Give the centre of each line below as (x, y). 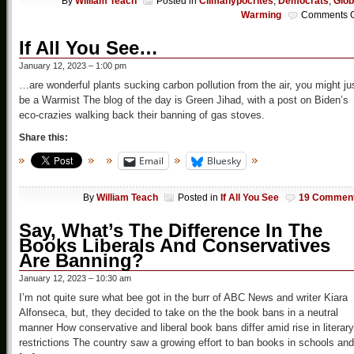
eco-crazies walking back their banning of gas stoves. (142, 115)
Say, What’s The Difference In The (171, 230)
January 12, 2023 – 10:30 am (75, 278)
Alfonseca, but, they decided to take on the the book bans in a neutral (179, 312)
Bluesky (224, 161)
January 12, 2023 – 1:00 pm (73, 66)
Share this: (43, 138)
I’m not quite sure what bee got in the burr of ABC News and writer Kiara (183, 297)
